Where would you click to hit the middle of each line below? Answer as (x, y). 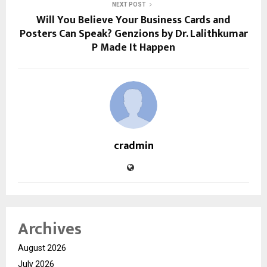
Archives (50, 229)
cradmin (133, 146)
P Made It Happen (133, 47)
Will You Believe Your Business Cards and (133, 20)
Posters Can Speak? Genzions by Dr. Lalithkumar (133, 34)
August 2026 (42, 248)
